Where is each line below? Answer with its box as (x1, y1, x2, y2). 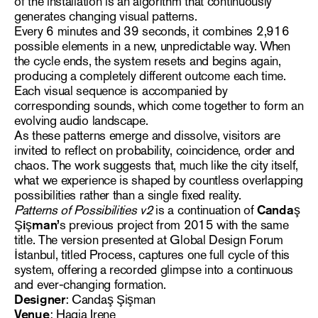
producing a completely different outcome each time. (14, 67, 286, 84)
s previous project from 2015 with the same (59, 216, 289, 234)
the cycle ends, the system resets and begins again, (14, 52, 281, 70)
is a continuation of (152, 201, 258, 219)
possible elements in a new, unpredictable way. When (14, 37, 290, 55)
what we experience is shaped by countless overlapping (14, 171, 304, 189)
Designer (14, 290, 65, 308)
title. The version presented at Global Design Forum (14, 231, 283, 248)
